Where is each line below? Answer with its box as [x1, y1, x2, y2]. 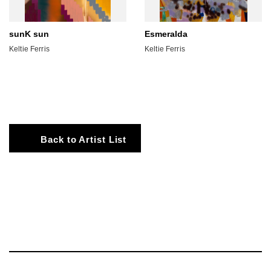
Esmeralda [145, 28, 188, 39]
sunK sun [9, 28, 49, 39]
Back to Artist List [41, 134, 127, 145]
